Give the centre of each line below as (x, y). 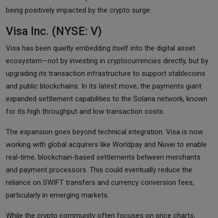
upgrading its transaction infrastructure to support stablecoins (106, 73)
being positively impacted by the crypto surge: (79, 10)
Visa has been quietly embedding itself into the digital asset (100, 48)
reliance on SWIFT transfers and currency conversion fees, (100, 182)
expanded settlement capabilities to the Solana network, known (107, 99)
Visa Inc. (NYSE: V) (54, 31)
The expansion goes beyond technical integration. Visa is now (104, 132)
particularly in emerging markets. (57, 195)
